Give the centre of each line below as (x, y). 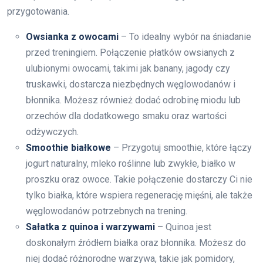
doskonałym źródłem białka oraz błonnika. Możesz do (136, 243)
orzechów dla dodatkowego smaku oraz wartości (126, 116)
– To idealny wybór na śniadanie (185, 37)
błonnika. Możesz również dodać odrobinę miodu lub (133, 100)
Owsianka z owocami (72, 37)
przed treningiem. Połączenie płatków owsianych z (130, 53)
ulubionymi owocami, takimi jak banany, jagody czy (128, 69)
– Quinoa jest (183, 227)
